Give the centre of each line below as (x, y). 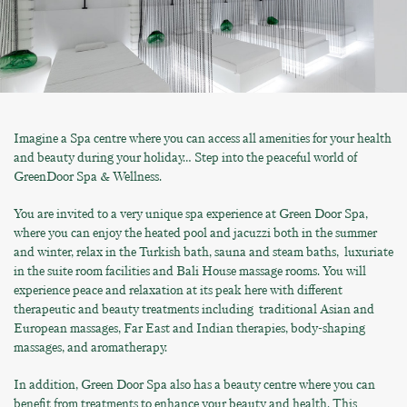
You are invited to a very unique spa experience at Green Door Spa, (191, 213)
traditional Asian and (315, 309)
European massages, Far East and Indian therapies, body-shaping (189, 328)
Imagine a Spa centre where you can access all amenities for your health (203, 138)
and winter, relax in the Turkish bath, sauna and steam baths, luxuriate (203, 252)
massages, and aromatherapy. (92, 347)
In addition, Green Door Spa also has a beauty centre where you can (194, 384)
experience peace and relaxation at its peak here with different (178, 290)
